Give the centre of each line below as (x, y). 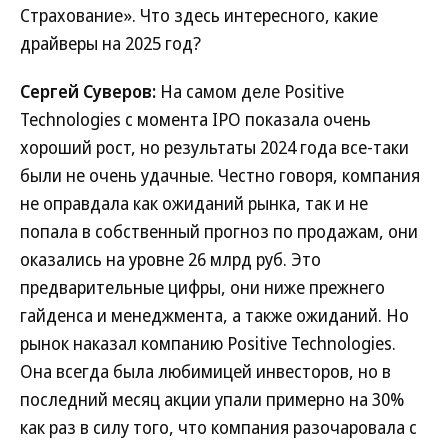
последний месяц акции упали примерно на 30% (212, 399)
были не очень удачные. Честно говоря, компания (220, 175)
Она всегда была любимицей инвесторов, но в (205, 371)
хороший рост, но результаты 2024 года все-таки (214, 147)
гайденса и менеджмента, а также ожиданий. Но (214, 315)
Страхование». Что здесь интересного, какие (199, 15)
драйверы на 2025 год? (110, 43)
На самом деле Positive (250, 91)
